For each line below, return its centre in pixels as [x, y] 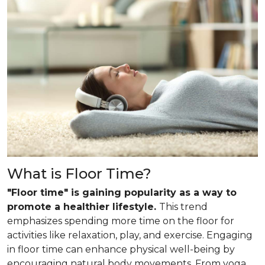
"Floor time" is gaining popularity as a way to [122, 192]
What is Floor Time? [79, 173]
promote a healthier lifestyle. [83, 206]
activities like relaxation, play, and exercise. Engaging [130, 235]
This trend [183, 206]
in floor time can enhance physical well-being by [121, 249]
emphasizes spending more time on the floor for [121, 221]
